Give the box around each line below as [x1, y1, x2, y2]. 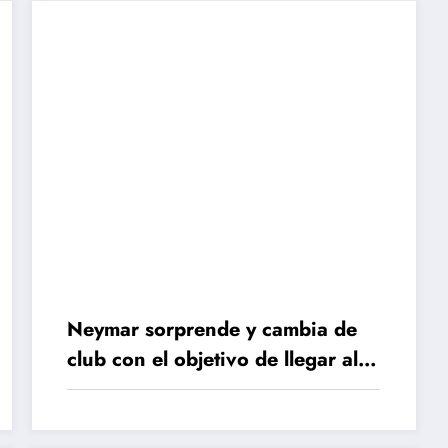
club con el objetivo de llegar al [67, 344, 359, 374]
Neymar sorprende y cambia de [67, 314, 358, 344]
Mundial [67, 374, 144, 404]
